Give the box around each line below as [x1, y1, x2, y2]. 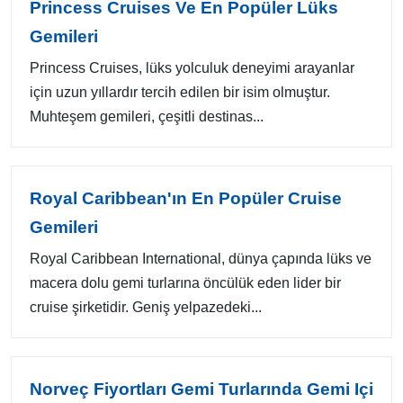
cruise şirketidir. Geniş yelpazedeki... [30, 300, 262, 315]
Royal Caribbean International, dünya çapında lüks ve [30, 251, 372, 266]
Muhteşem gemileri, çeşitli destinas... [30, 109, 264, 124]
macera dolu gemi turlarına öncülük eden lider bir [30, 275, 341, 291]
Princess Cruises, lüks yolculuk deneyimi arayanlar [30, 60, 354, 76]
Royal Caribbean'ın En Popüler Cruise [30, 189, 342, 208]
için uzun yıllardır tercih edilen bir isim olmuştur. [30, 85, 330, 100]
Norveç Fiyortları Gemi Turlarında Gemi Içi [30, 380, 373, 399]
